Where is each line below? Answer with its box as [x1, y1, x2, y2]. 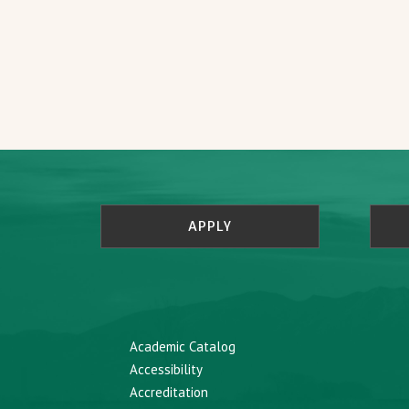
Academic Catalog [130, 338, 236, 355]
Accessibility [130, 361, 204, 378]
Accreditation [130, 383, 209, 401]
